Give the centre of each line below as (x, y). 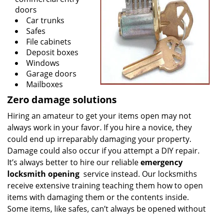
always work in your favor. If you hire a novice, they (100, 127)
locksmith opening (44, 174)
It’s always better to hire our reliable (74, 162)
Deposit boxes (52, 52)
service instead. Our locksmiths (139, 174)
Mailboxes (45, 84)
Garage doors (51, 74)
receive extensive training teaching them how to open (105, 186)
